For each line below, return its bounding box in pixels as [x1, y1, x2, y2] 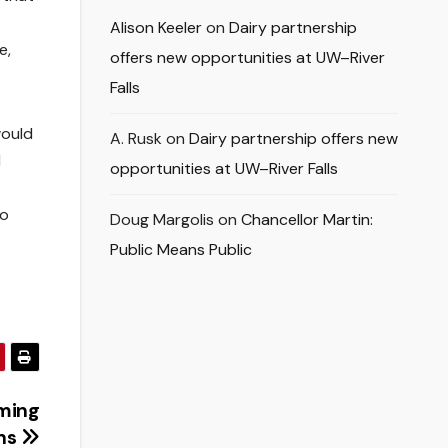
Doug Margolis [109, 209, 214, 231]
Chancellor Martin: [240, 209, 373, 231]
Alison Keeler [109, 17, 202, 39]
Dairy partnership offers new [188, 128, 398, 150]
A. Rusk [109, 128, 162, 150]
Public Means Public [109, 239, 252, 261]
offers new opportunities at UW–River [109, 47, 385, 69]
